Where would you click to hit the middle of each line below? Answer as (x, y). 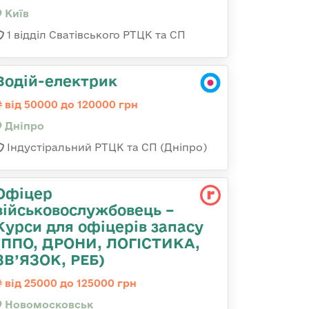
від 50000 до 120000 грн (70, 104)
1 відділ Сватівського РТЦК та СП (95, 35)
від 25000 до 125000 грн (69, 283)
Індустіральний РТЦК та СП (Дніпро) (106, 147)
